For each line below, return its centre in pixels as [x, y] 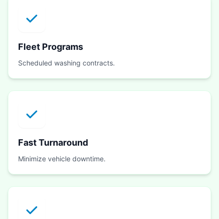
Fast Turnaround [53, 143]
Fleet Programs [51, 47]
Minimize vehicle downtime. [62, 159]
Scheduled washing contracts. [66, 63]
